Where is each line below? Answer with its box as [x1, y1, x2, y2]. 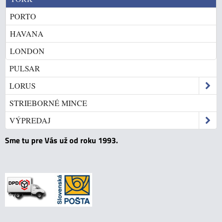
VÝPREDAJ [9, 115, 51, 125]
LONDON [10, 46, 45, 56]
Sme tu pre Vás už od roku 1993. [5, 134, 118, 146]
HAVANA [10, 28, 44, 39]
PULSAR [9, 63, 40, 73]
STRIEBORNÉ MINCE [9, 98, 87, 108]
